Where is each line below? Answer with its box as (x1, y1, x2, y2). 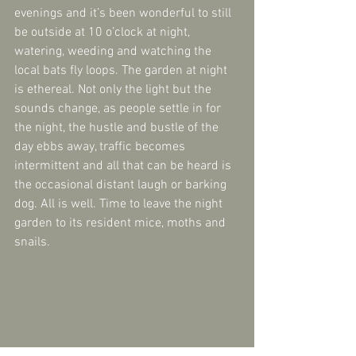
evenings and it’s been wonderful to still (14, 6, 234, 22)
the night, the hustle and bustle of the (14, 120, 222, 137)
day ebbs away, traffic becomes (14, 139, 188, 156)
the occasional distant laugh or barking (14, 177, 230, 194)
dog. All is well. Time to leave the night (14, 196, 226, 213)
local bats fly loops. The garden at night (14, 63, 230, 79)
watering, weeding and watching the (14, 44, 215, 60)
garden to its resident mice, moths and (14, 215, 229, 232)
